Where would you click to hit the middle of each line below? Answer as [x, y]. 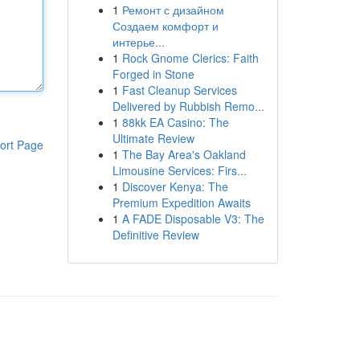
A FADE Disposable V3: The [193, 219]
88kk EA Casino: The [175, 122]
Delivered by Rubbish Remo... [188, 106]
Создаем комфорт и [165, 26]
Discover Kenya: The [175, 186]
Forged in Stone [153, 74]
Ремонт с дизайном [173, 10]
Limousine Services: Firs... [179, 170]
